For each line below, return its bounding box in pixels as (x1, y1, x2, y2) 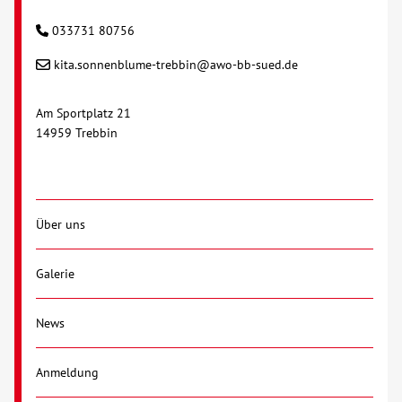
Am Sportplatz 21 (36, 105, 131, 122)
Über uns (36, 216, 85, 233)
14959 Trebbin (36, 125, 118, 142)
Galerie (36, 266, 74, 283)
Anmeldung (36, 364, 99, 381)
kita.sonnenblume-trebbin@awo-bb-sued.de (54, 57, 298, 74)
